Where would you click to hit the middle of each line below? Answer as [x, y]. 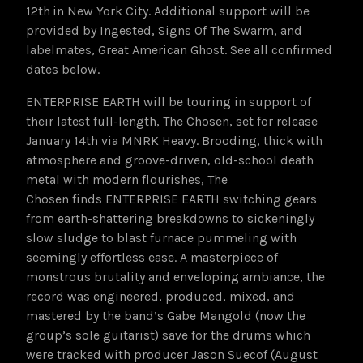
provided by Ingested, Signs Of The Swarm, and [164, 30]
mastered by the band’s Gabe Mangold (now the [166, 315]
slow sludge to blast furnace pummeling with [161, 237]
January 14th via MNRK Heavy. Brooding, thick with [174, 140]
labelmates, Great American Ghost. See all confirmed [179, 49]
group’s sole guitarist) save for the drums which [168, 335]
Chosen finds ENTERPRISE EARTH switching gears [171, 199]
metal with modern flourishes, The [127, 179]
